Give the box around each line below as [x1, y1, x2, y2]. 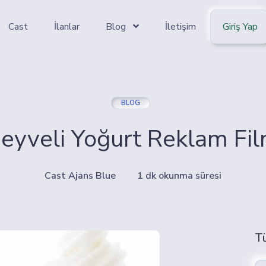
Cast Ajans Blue [44, 169, 116, 183]
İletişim [165, 20, 197, 33]
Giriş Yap [223, 20, 258, 33]
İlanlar [54, 20, 80, 33]
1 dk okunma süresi [137, 169, 221, 183]
